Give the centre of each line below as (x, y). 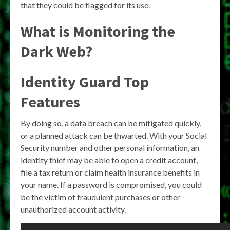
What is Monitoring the (98, 31)
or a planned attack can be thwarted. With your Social (114, 135)
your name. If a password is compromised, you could (111, 185)
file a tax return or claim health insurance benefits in (110, 172)
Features (50, 102)
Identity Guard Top (85, 82)
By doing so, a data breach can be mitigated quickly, (111, 123)
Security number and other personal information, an (110, 148)
